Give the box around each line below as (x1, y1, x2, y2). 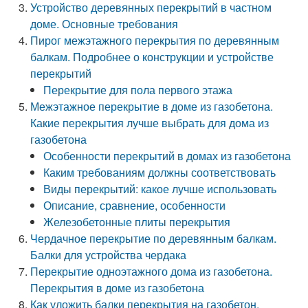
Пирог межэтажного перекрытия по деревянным (30, 32, 280, 48)
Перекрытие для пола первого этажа (43, 82, 233, 98)
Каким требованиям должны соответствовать (43, 164, 276, 180)
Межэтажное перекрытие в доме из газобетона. (30, 98, 274, 114)
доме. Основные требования (30, 16, 179, 32)
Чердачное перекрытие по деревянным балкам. (30, 230, 277, 246)
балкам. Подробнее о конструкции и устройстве (30, 49, 274, 65)
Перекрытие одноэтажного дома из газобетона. (30, 263, 273, 279)
